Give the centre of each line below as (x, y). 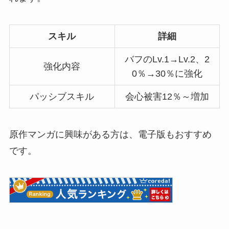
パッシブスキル (62, 96)
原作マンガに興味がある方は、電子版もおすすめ (110, 135)
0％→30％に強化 (167, 73)
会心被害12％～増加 (167, 96)
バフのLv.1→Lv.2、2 (167, 59)
